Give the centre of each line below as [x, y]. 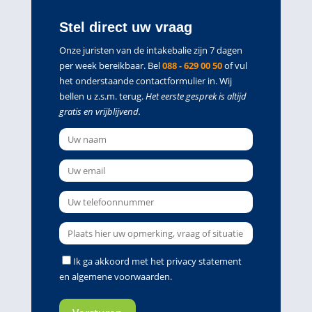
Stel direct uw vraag [125, 27]
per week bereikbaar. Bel [110, 65]
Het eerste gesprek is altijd [196, 96]
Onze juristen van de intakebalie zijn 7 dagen [150, 50]
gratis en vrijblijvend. [100, 111]
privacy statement [204, 261]
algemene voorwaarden [120, 276]
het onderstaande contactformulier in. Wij [145, 81]
